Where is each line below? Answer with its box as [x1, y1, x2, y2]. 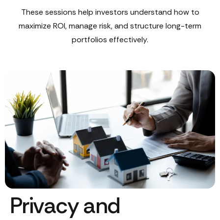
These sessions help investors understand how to [21, 7, 199, 18]
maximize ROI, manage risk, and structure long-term [19, 21, 201, 31]
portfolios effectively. [72, 34, 148, 45]
